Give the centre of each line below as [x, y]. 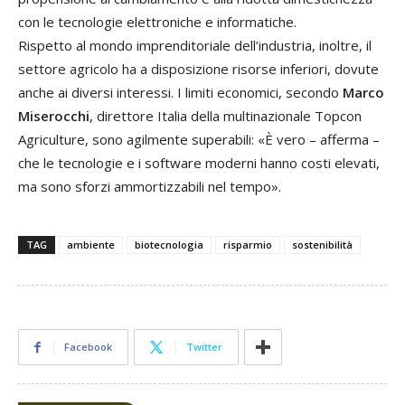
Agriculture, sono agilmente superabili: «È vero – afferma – [199, 140]
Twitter [204, 347]
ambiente [91, 245]
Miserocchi [54, 116]
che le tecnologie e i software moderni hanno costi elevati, [199, 163]
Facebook [88, 347]
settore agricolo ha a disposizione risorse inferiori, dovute [198, 69]
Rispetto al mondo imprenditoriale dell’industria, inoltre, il [195, 46]
